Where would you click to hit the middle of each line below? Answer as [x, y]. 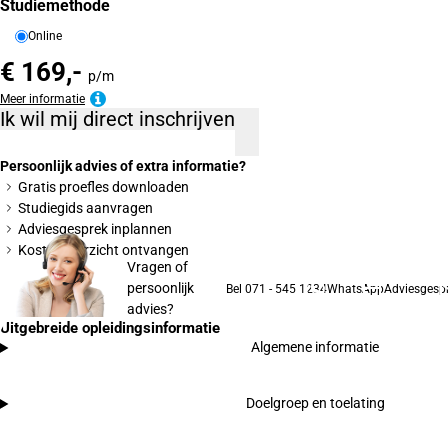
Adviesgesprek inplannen [95, 228]
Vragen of [157, 267]
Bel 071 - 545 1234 [276, 288]
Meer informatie [57, 99]
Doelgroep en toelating [315, 403]
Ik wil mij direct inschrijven [187, 118]
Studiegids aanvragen [85, 207]
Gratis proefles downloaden [103, 186]
